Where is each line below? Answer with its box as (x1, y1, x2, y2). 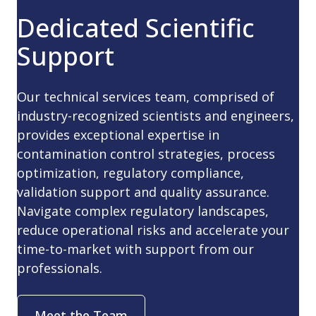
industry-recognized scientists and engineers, (17, 107, 294, 125)
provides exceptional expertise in (17, 126, 219, 144)
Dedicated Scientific (17, 11, 255, 46)
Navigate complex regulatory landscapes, (17, 202, 269, 220)
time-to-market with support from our (17, 241, 254, 258)
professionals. (17, 260, 106, 277)
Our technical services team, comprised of (17, 88, 274, 106)
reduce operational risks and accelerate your (17, 221, 289, 239)
